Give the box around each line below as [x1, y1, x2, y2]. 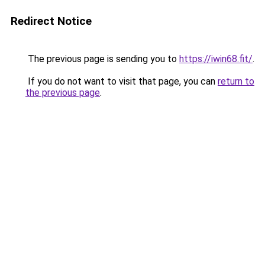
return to [218, 76, 254, 87]
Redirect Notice [11, 14, 92, 28]
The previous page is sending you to [25, 53, 179, 64]
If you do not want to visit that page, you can [25, 76, 218, 87]
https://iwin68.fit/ [179, 53, 253, 64]
